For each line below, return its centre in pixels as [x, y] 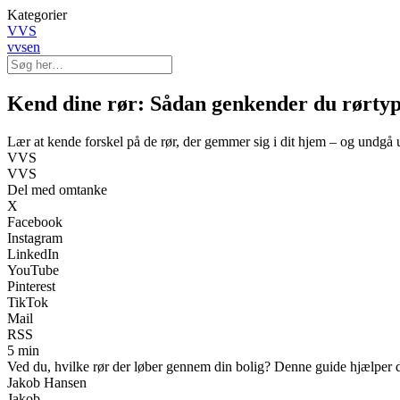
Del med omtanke [57, 189]
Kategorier [37, 15]
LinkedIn [33, 254]
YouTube [33, 270]
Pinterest [31, 286]
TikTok [28, 302]
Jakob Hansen [47, 382]
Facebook [35, 221]
